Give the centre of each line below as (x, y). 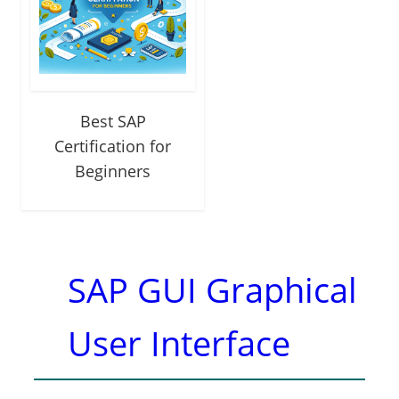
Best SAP (113, 122)
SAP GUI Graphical (213, 290)
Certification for (113, 147)
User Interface (179, 343)
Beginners (113, 171)
